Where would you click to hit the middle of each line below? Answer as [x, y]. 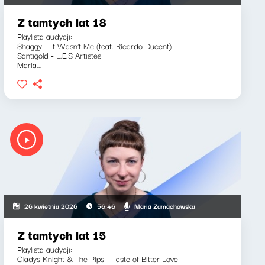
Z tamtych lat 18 [62, 22]
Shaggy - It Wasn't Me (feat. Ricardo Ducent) [94, 46]
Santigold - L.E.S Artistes [59, 55]
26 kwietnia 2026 [51, 206]
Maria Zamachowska [164, 206]
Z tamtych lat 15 [61, 235]
